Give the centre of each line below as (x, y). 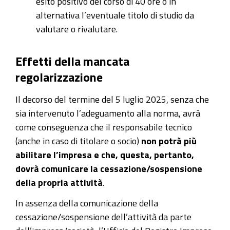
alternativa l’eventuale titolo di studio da (115, 15)
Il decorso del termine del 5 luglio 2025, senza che (112, 99)
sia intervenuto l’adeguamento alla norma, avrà (108, 113)
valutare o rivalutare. (77, 28)
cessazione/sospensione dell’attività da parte (103, 217)
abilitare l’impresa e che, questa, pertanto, (105, 154)
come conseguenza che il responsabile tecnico (104, 127)
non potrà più (169, 140)
